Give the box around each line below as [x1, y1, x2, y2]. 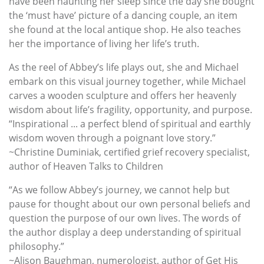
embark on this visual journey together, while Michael [9, 74, 246, 88]
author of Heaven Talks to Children [9, 159, 163, 173]
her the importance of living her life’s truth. [9, 37, 199, 50]
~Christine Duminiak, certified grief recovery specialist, [9, 145, 250, 159]
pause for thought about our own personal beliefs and [9, 197, 250, 210]
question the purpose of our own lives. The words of [9, 211, 240, 225]
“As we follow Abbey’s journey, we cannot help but [9, 183, 230, 196]
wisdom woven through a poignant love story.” [9, 131, 216, 144]
